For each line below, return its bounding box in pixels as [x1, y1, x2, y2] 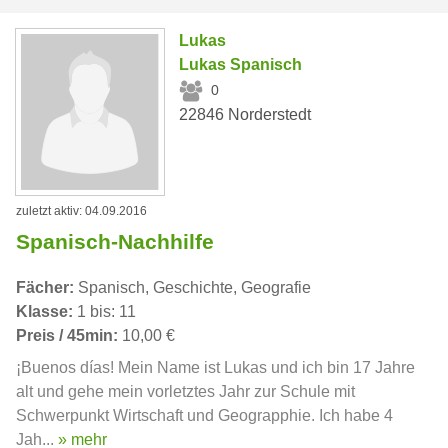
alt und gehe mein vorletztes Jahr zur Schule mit [16, 382, 355, 400]
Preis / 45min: [16, 326, 118, 344]
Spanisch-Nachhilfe [16, 229, 214, 253]
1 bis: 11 [73, 302, 136, 320]
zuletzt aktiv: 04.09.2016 [16, 203, 147, 218]
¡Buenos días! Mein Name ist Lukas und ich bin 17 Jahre [16, 358, 415, 376]
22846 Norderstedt [179, 105, 312, 123]
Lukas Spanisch [179, 55, 303, 73]
